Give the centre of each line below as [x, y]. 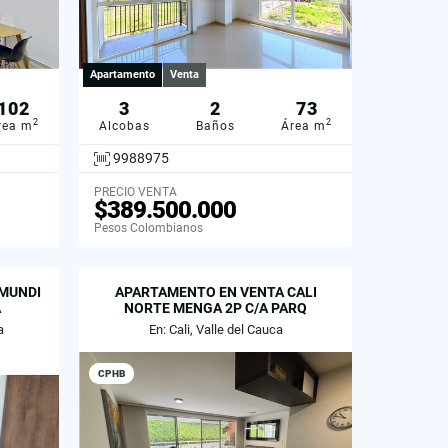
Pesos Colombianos [148, 228]
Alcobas [124, 125]
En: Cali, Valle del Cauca [215, 330]
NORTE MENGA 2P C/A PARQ [215, 308]
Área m [303, 125]
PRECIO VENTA [135, 192]
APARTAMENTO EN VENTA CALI [215, 292]
